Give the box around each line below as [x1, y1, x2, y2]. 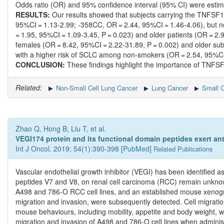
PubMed [123, 143, 149, 154]
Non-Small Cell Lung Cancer [54, 83, 137, 93]
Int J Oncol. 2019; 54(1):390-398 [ [15, 143, 123, 154]
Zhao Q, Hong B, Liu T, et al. [15, 123, 106, 134]
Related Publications [153, 144, 213, 154]
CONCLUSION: [15, 59, 67, 70]
